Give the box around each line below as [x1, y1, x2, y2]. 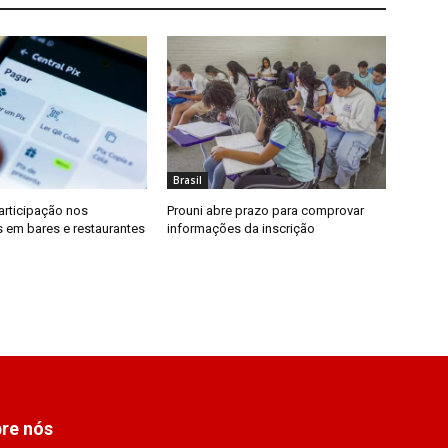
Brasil [173, 173, 203, 188]
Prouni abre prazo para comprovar [167, 203, 365, 219]
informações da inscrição [167, 221, 316, 237]
